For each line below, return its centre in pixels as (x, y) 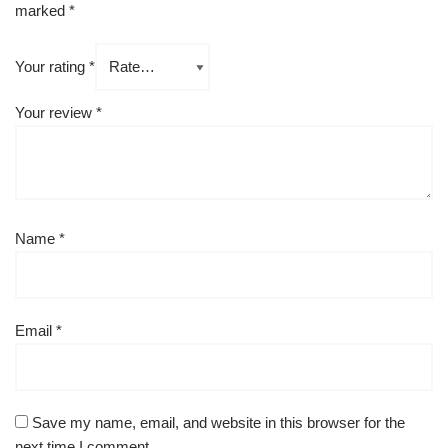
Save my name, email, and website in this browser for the (218, 422)
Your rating (52, 66)
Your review (55, 112)
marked (42, 10)
